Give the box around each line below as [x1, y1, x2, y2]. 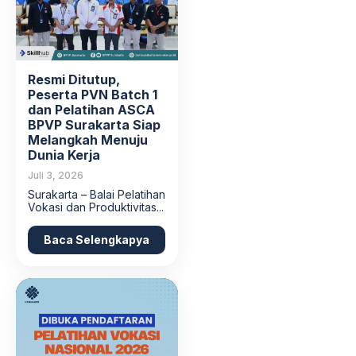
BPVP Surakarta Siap [28, 117, 161, 133]
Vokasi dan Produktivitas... [28, 200, 164, 215]
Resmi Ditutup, [28, 72, 120, 88]
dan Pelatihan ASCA [28, 102, 155, 118]
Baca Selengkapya [44, 233, 149, 247]
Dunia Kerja [28, 147, 100, 164]
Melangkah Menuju [28, 132, 148, 149]
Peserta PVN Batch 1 [28, 87, 157, 103]
